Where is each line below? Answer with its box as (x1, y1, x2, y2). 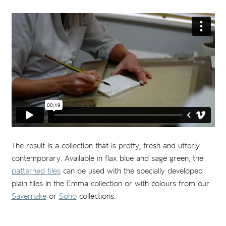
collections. (76, 191, 116, 202)
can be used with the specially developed (60, 165, 203, 177)
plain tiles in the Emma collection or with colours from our (11, 178, 209, 189)
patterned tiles (11, 165, 61, 177)
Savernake (11, 191, 46, 202)
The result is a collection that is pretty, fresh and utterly (11, 140, 200, 151)
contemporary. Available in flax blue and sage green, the (11, 153, 203, 164)
